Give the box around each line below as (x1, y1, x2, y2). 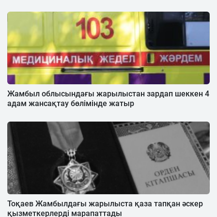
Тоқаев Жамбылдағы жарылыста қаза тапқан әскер (7, 199, 203, 208)
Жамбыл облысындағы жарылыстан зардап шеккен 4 (7, 89, 209, 98)
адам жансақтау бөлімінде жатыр (7, 98, 134, 108)
